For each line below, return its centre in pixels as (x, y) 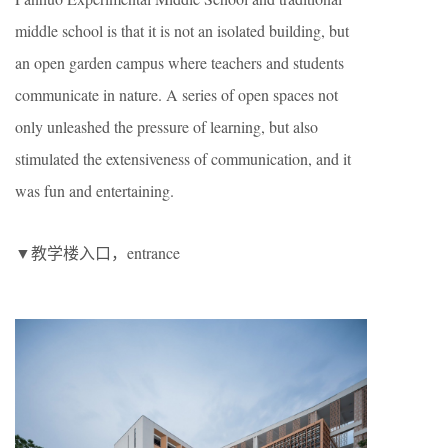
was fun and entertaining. (94, 190)
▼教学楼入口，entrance (97, 252)
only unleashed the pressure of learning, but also (166, 126)
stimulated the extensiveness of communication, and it (183, 158)
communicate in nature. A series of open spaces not (176, 94)
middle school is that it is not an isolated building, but (182, 30)
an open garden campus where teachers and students (179, 62)
